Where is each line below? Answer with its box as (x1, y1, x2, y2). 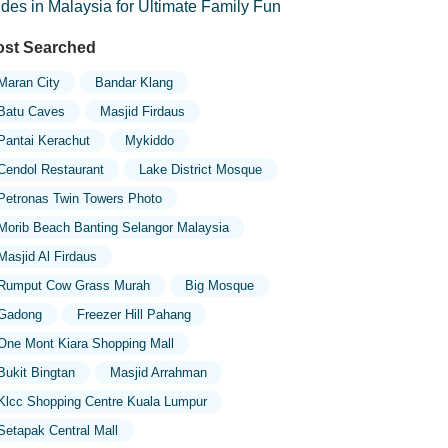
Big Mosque (184, 278, 254, 293)
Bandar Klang (94, 75, 173, 90)
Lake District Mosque (138, 162, 262, 177)
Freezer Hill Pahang (76, 307, 191, 322)
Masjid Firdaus (99, 104, 185, 119)
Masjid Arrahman (109, 365, 207, 380)
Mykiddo (124, 133, 174, 148)
